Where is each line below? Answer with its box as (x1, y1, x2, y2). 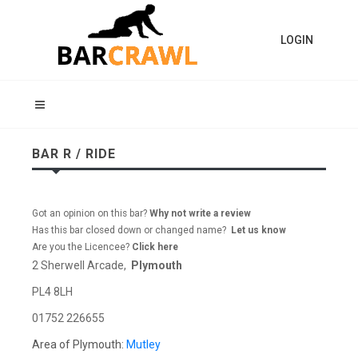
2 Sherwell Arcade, (32, 259, 131, 272)
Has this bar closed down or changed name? (32, 225, 231, 236)
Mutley (126, 338, 161, 351)
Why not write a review (147, 208, 251, 219)
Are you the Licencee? (32, 241, 132, 253)
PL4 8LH (32, 285, 73, 298)
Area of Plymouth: (32, 338, 126, 351)
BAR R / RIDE (32, 146, 116, 161)
